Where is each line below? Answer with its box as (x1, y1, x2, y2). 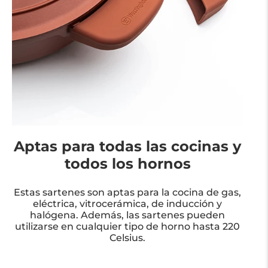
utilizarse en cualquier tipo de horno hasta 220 (15, 220, 240, 232)
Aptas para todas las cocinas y (14, 137, 241, 155)
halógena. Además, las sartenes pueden (30, 209, 225, 221)
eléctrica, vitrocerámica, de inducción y (33, 197, 222, 209)
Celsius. (109, 232, 145, 243)
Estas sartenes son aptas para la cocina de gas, (14, 186, 241, 198)
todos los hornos (64, 154, 191, 172)
